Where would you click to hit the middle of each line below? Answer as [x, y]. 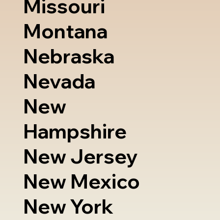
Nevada [59, 81]
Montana [66, 31]
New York [69, 206]
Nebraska [69, 56]
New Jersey [81, 156]
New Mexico [82, 181]
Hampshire [75, 131]
